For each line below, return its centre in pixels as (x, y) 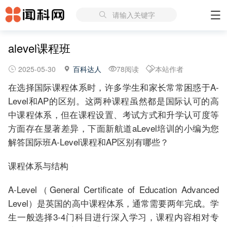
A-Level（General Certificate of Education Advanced (113, 189)
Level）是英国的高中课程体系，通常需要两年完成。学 (113, 203)
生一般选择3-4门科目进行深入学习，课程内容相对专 (113, 217)
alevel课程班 (39, 48)
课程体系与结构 (38, 165)
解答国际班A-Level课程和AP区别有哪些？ (88, 142)
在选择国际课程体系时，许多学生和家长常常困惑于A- (113, 87)
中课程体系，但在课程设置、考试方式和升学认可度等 (113, 114)
